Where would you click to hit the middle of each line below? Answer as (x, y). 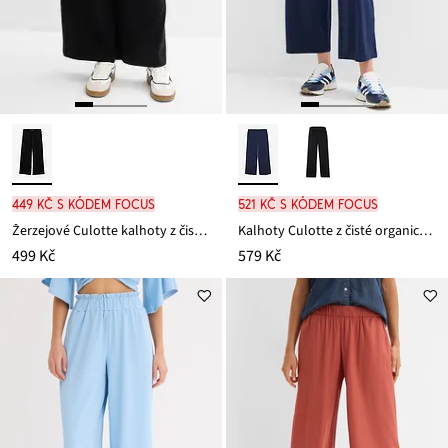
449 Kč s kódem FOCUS (83, 203)
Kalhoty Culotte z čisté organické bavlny (425, 230)
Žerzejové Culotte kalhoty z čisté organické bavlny (200, 230)
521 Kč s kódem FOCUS (308, 203)
